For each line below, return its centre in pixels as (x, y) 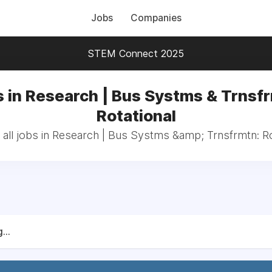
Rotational (136, 116)
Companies (156, 18)
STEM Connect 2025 (136, 53)
